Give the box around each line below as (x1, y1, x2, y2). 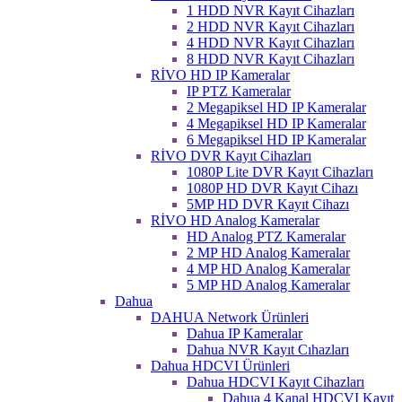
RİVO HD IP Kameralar (151, 67, 290, 83)
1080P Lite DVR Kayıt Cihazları (187, 164, 373, 179)
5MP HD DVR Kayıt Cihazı (187, 197, 349, 212)
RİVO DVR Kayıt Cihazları (151, 148, 311, 163)
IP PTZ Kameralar (187, 83, 291, 99)
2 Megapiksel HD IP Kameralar (187, 100, 366, 115)
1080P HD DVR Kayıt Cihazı (187, 180, 358, 196)
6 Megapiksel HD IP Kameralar (187, 132, 366, 147)
